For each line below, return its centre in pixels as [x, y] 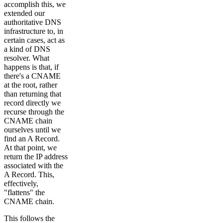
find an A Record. [32, 139]
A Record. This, [29, 175]
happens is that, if [31, 67]
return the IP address [36, 157]
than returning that [33, 94]
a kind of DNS [27, 49]
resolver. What [27, 58]
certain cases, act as [34, 40]
